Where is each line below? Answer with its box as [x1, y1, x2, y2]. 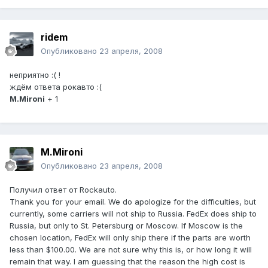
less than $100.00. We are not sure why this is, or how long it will [10, 245, 252, 255]
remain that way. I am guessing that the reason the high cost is [10, 257, 245, 267]
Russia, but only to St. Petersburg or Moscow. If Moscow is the [10, 221, 243, 231]
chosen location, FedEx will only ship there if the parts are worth [10, 233, 251, 243]
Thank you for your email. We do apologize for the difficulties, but [10, 197, 256, 207]
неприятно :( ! [10, 70, 60, 80]
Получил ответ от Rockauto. [10, 185, 117, 195]
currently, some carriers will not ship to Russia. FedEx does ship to [10, 209, 257, 219]
